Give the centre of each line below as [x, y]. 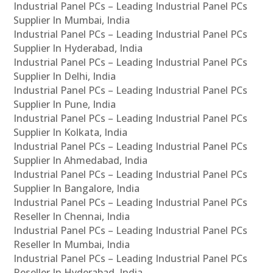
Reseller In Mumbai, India [72, 244]
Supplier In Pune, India [65, 104]
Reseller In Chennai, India [72, 216]
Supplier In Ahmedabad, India [81, 160]
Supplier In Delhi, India [65, 76]
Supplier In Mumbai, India [72, 20]
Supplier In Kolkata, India [71, 132]
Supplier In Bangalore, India [77, 188]
